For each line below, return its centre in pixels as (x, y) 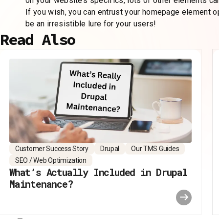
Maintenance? (41, 184)
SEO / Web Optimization (51, 160)
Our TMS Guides (155, 148)
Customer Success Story (52, 148)
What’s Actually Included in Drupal (99, 172)
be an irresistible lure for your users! (91, 24)
